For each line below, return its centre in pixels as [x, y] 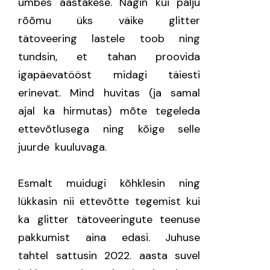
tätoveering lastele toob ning [109, 39]
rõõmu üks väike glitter [109, 20]
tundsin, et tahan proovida [109, 57]
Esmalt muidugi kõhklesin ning [109, 183]
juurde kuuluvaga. [65, 147]
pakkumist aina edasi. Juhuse [109, 237]
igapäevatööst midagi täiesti [109, 75]
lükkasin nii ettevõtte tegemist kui [109, 201]
